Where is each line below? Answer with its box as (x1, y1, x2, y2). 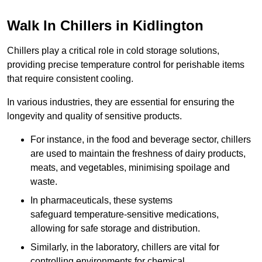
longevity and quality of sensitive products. (7, 111, 182, 122)
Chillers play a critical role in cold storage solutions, (7, 46, 219, 56)
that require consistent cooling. (7, 74, 133, 84)
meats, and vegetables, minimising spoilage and (30, 163, 230, 173)
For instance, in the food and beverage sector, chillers (30, 135, 251, 145)
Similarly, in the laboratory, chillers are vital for (30, 242, 219, 253)
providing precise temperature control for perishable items (7, 60, 244, 70)
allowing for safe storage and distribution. (30, 223, 200, 234)
